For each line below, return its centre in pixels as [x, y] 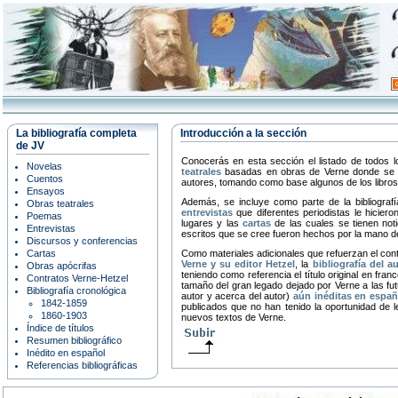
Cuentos [45, 179]
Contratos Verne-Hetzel [77, 278]
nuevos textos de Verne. [234, 317]
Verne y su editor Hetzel [239, 264]
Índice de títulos [60, 328]
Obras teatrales [60, 203]
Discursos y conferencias [82, 241]
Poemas [44, 216]
